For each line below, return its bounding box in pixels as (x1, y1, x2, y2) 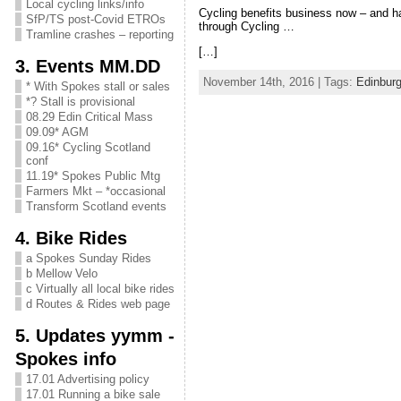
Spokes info (14, 348, 116, 369)
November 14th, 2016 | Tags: (202, 74, 356, 89)
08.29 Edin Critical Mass (25, 110, 153, 124)
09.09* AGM (25, 125, 89, 139)
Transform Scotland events (25, 200, 166, 213)
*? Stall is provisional (25, 95, 135, 108)
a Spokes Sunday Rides (25, 252, 151, 265)
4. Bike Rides (14, 227, 127, 248)
